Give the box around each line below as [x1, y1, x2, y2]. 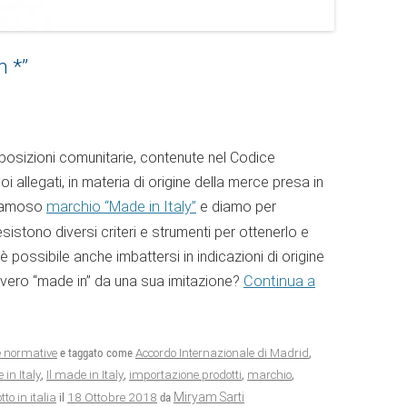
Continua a [243, 272, 315, 290]
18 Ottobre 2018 [67, 389, 157, 404]
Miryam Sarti [174, 389, 244, 404]
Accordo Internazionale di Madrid [135, 345, 309, 360]
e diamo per [196, 197, 276, 215]
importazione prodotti [129, 367, 242, 382]
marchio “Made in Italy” [46, 197, 196, 215]
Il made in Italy [46, 367, 124, 382]
